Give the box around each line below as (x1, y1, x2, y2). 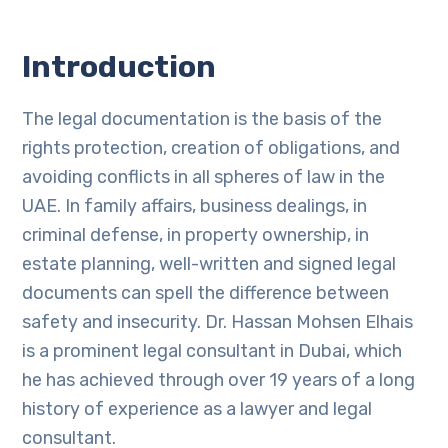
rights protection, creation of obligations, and (22, 137, 401, 159)
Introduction (22, 49, 217, 85)
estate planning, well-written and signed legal (22, 253, 397, 275)
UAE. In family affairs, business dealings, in (22, 195, 368, 217)
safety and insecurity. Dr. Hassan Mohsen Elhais (22, 311, 414, 333)
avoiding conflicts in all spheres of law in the (22, 166, 386, 188)
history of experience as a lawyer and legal (22, 398, 373, 420)
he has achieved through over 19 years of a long (22, 369, 416, 391)
